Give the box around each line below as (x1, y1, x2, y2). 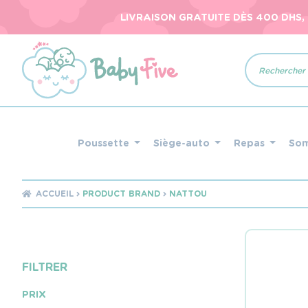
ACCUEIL (36, 188, 74, 199)
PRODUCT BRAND (82, 188, 161, 199)
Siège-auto (153, 137, 212, 148)
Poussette (77, 137, 132, 148)
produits (244, 72, 289, 87)
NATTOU (169, 188, 208, 199)
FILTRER (22, 260, 67, 274)
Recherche (244, 50, 299, 65)
